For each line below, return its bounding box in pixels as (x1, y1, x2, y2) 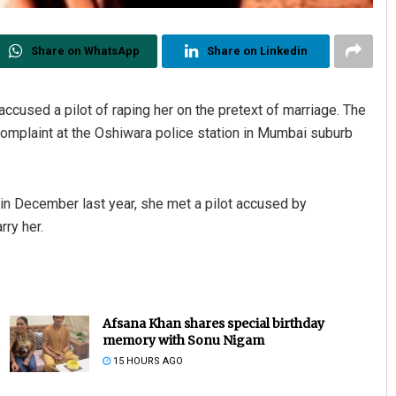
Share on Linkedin (206, 43, 308, 57)
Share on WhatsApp (30, 43, 140, 57)
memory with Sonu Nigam (102, 331, 264, 348)
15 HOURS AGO (110, 354, 183, 367)
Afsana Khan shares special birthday (102, 315, 324, 331)
